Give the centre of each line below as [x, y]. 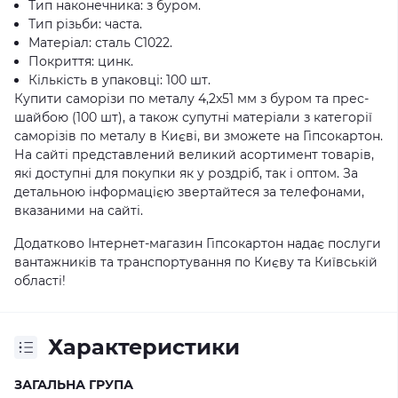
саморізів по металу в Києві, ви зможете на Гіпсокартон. [199, 136]
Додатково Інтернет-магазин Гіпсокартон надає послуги [198, 243]
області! [40, 281]
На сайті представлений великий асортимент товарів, [194, 155]
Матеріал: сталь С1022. [100, 43]
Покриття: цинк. [81, 61]
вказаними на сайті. [79, 211]
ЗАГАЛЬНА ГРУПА [74, 385]
